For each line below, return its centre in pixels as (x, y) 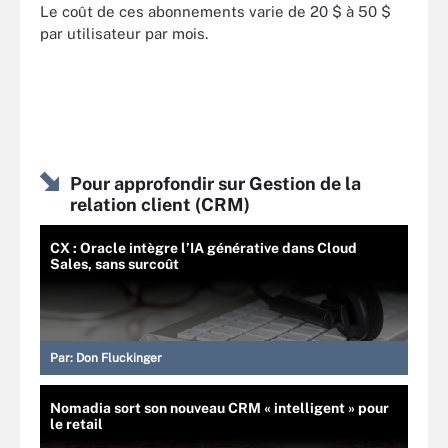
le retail (76, 424)
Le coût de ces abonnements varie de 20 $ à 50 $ (215, 11)
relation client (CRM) (160, 204)
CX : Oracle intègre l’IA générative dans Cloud (203, 248)
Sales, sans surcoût (114, 264)
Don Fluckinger (119, 358)
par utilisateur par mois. (124, 33)
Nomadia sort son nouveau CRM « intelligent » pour (219, 408)
